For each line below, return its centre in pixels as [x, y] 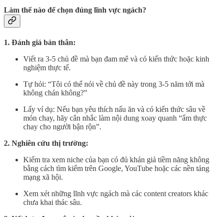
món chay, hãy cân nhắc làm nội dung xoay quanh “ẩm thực [115, 118]
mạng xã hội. [43, 177]
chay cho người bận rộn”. [62, 126]
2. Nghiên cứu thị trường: [46, 143]
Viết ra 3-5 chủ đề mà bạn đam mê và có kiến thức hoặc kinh [116, 59]
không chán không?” [55, 93]
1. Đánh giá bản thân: [40, 42]
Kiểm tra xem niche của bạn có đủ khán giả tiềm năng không [116, 159]
